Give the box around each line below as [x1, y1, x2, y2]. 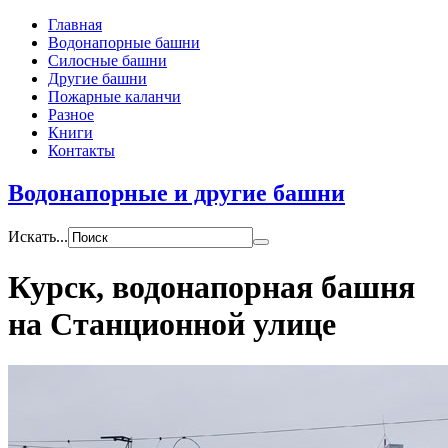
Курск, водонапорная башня [8, 269, 415, 306]
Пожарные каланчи [48, 88, 181, 105]
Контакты [48, 142, 115, 159]
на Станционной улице [8, 306, 336, 343]
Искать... [8, 227, 68, 245]
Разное [48, 106, 94, 123]
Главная [48, 16, 102, 33]
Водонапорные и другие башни [8, 179, 345, 206]
